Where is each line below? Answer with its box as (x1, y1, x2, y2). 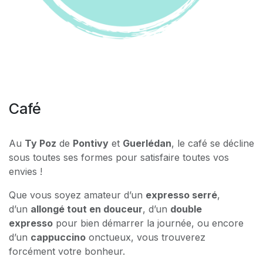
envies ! (9, 165, 42, 177)
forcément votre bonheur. (9, 245, 125, 257)
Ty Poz (25, 137, 56, 149)
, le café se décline (171, 137, 254, 149)
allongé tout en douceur (31, 203, 143, 215)
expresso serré (146, 188, 217, 201)
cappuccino (31, 231, 86, 243)
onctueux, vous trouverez (86, 231, 205, 243)
